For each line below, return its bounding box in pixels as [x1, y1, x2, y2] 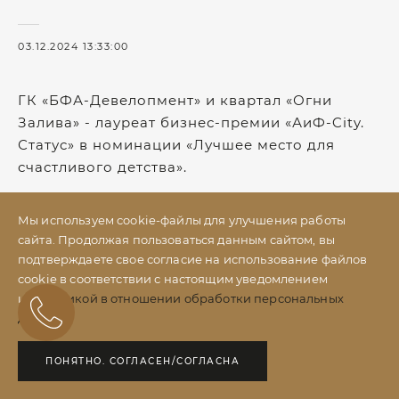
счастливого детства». [18, 159, 187, 175]
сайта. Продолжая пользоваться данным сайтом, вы [18, 232, 336, 247]
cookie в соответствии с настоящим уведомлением [18, 272, 328, 286]
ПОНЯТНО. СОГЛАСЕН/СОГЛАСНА [45, 355, 240, 367]
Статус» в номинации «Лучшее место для [18, 136, 335, 153]
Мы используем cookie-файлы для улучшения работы [18, 213, 346, 227]
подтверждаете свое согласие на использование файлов [18, 252, 368, 266]
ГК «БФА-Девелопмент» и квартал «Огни [18, 92, 332, 109]
